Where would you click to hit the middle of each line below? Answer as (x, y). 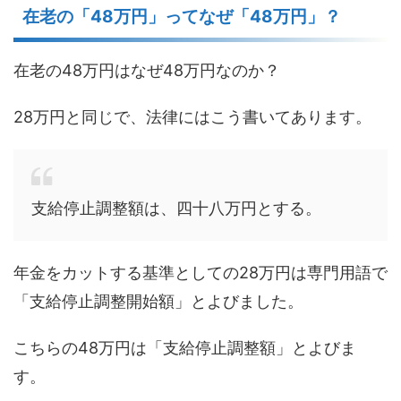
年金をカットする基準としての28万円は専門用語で (200, 273)
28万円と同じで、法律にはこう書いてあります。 (192, 117)
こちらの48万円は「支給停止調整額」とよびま (185, 348)
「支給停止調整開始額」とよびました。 (158, 302)
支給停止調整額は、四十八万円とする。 (176, 209)
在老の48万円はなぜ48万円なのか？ (147, 71)
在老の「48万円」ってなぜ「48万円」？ (182, 17)
